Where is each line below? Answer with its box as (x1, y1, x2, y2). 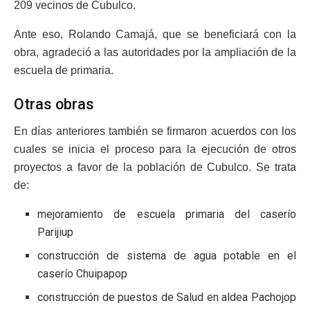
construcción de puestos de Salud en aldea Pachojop (37, 291, 296, 304)
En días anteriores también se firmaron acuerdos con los (14, 125, 296, 138)
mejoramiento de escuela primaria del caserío (37, 208, 296, 221)
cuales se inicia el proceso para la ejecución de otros (14, 143, 296, 156)
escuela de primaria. (14, 64, 113, 76)
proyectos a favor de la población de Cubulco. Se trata (14, 161, 296, 174)
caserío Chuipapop (37, 267, 128, 281)
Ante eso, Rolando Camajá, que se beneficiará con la (14, 28, 296, 40)
